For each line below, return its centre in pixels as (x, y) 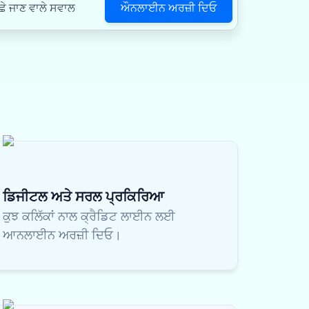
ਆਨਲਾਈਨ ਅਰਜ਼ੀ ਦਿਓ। (62, 235)
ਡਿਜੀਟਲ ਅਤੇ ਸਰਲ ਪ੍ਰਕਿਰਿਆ (83, 196)
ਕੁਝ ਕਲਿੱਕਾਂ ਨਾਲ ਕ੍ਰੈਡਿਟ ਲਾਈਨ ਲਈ (89, 216)
